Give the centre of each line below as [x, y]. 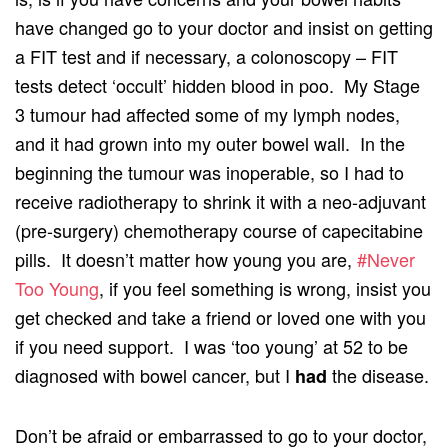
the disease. [378, 374]
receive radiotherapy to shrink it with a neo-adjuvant [220, 200]
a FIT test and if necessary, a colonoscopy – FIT [206, 55]
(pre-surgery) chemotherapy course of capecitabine [219, 229]
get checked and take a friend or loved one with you [220, 316]
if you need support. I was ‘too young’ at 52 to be [211, 345]
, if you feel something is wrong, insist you [265, 287]
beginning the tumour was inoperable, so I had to [209, 171]
